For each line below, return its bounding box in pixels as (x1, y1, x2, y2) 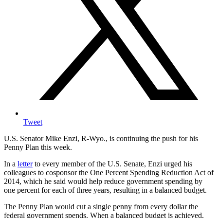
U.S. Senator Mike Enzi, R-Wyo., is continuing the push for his (4, 134, 198, 143)
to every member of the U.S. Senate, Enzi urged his (33, 160, 192, 168)
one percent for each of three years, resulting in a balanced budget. (4, 186, 207, 195)
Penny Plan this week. (4, 143, 72, 152)
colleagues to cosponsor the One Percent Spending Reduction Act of (4, 168, 214, 177)
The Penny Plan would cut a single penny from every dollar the (4, 202, 198, 211)
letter (18, 160, 33, 168)
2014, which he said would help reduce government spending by (4, 177, 202, 186)
